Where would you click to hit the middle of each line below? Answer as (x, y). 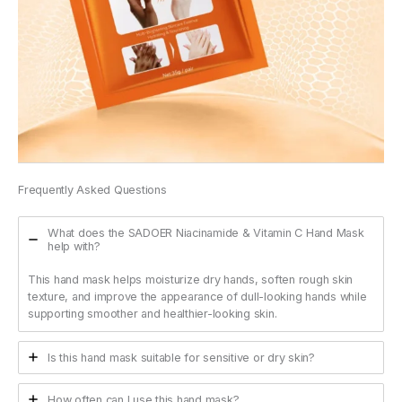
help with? (74, 246)
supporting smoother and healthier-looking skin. (153, 313)
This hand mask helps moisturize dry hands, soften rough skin (190, 279)
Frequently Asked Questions (92, 189)
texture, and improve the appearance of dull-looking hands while (197, 296)
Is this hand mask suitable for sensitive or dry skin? (181, 357)
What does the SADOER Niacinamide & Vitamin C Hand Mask (206, 232)
